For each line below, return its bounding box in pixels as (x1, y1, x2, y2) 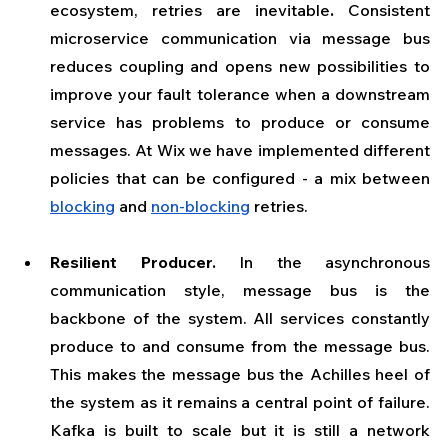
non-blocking (151, 196, 250, 217)
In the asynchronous (239, 252, 430, 273)
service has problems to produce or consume (50, 112, 430, 133)
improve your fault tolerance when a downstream (50, 84, 430, 105)
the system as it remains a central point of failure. (50, 392, 430, 413)
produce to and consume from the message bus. (50, 336, 430, 357)
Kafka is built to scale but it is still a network (50, 420, 430, 441)
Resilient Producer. (50, 252, 239, 273)
